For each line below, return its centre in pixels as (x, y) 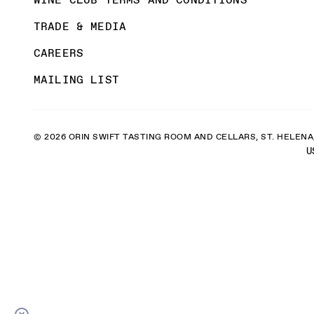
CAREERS (59, 53)
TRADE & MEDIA (80, 26)
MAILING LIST (76, 80)
